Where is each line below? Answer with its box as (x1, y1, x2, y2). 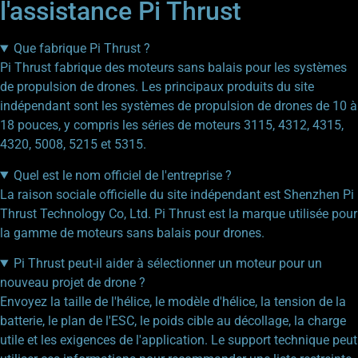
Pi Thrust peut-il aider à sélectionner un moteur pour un (13, 256, 322, 272)
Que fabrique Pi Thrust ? (13, 41, 150, 57)
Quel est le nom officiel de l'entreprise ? (13, 167, 232, 183)
